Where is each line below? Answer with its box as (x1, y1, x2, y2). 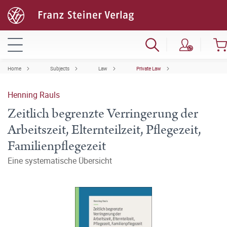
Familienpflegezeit (8, 137, 106, 156)
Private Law (136, 65, 161, 72)
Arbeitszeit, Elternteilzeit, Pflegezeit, (8, 121, 201, 139)
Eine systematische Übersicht (8, 155, 112, 166)
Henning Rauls (8, 89, 60, 100)
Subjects (50, 65, 69, 72)
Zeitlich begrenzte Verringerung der (8, 104, 198, 123)
